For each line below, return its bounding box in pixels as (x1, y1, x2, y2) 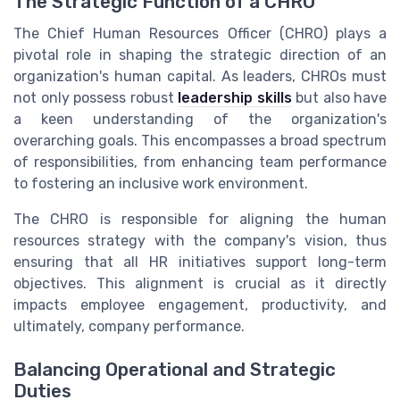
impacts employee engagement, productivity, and (13, 296, 387, 314)
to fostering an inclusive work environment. (13, 175, 308, 193)
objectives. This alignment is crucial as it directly (13, 275, 387, 293)
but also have (291, 89, 387, 107)
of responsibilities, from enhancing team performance (13, 154, 387, 171)
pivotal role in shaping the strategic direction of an (13, 46, 387, 64)
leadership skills (178, 89, 292, 107)
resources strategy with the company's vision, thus (13, 232, 387, 250)
